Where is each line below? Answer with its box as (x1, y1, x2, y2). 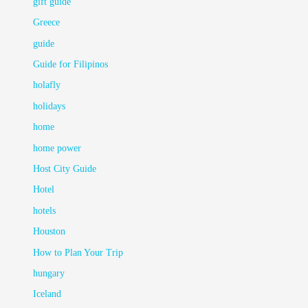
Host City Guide (33, 164, 97, 175)
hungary (33, 268, 65, 279)
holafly (33, 80, 61, 91)
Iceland (33, 289, 62, 300)
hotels (33, 205, 56, 216)
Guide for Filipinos (33, 59, 109, 70)
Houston (33, 226, 66, 237)
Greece (33, 17, 60, 28)
